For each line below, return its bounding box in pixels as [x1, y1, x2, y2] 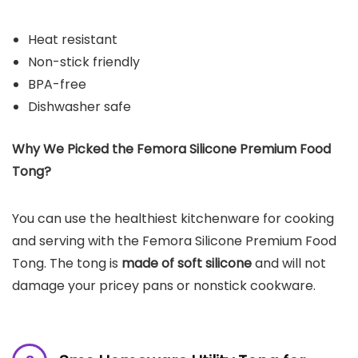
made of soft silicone [121, 253, 252, 272]
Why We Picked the [12, 139, 137, 158]
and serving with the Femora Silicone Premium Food [12, 231, 336, 250]
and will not [252, 253, 326, 272]
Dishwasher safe [28, 97, 131, 116]
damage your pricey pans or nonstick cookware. [12, 276, 316, 295]
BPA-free [28, 74, 86, 93]
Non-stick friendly [28, 52, 140, 71]
